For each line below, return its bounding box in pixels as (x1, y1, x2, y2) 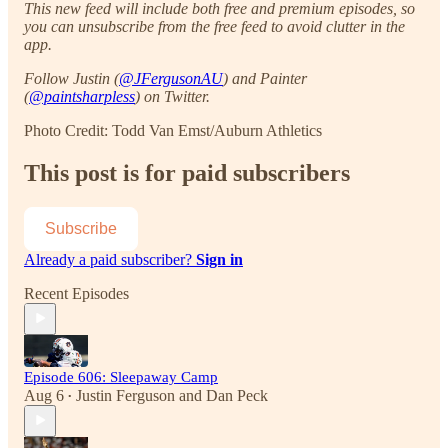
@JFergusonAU (119, 69, 223, 87)
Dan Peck (206, 386, 268, 404)
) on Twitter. (135, 87, 210, 105)
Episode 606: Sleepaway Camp (24, 368, 218, 385)
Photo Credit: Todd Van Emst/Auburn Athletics (24, 121, 322, 139)
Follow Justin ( (24, 69, 119, 87)
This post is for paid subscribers (24, 159, 350, 186)
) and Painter (223, 69, 307, 87)
